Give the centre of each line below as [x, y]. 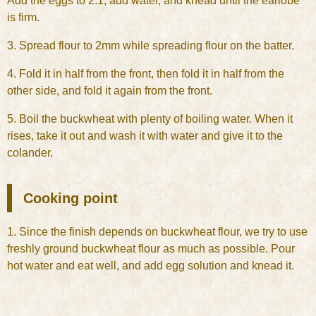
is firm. [23, 17]
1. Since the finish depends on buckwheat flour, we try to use [157, 232]
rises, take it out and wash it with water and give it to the [145, 136]
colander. [30, 153]
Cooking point [71, 198]
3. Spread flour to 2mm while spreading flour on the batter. [151, 45]
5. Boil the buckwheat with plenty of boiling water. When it [150, 119]
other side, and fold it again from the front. [110, 91]
